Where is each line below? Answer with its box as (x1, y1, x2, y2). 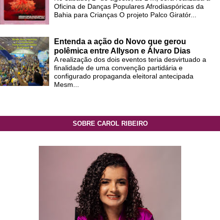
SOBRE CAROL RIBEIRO (72, 120, 148, 128)
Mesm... (54, 81, 79, 89)
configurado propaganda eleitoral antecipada (54, 72, 195, 81)
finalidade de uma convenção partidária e (54, 64, 183, 72)
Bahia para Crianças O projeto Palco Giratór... (54, 11, 196, 19)
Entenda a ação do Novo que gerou (54, 37, 186, 46)
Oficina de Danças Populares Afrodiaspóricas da (54, 2, 204, 11)
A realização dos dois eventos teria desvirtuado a (54, 55, 206, 64)
